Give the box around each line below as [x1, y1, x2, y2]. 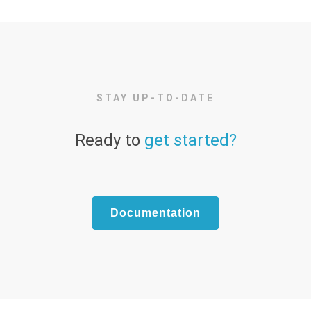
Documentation [110, 207, 201, 219]
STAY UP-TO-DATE [96, 92, 215, 103]
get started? [144, 131, 237, 150]
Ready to [74, 131, 144, 150]
